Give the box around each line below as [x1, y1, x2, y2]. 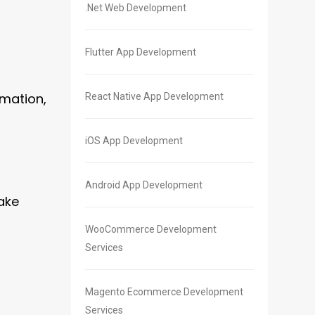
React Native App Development [85, 91, 224, 103]
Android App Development [85, 179, 202, 191]
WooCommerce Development [85, 224, 217, 236]
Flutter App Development [85, 46, 196, 58]
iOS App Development [85, 135, 183, 147]
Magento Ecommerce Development [85, 286, 243, 298]
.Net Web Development [85, 2, 186, 14]
